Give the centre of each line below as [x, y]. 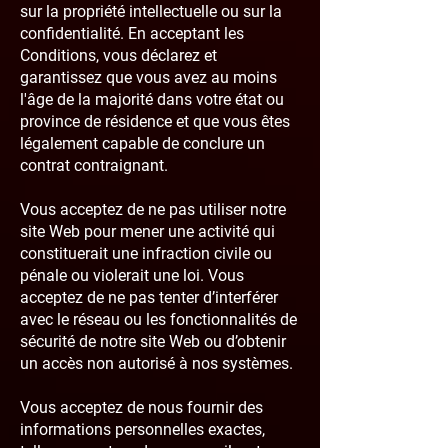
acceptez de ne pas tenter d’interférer [149, 297]
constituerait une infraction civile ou [146, 253]
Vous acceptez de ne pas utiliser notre [153, 209]
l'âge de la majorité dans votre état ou [152, 99]
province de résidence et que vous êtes [155, 121]
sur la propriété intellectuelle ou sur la [151, 11]
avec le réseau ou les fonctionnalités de [158, 319]
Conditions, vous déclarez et [118, 55]
